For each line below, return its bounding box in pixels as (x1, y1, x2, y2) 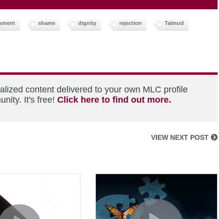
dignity (78, 20, 96, 26)
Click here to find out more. (57, 95, 171, 105)
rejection (119, 20, 142, 26)
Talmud (165, 20, 184, 26)
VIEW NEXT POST (151, 133, 211, 142)
